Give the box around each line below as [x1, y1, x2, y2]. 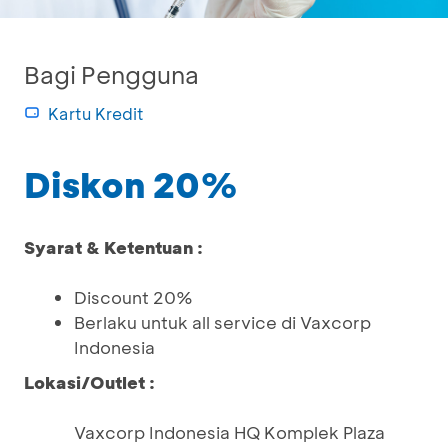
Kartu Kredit [48, 103, 144, 124]
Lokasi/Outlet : [24, 371, 155, 393]
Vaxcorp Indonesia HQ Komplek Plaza [74, 421, 385, 443]
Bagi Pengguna [24, 59, 199, 90]
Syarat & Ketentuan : [24, 236, 203, 258]
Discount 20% [74, 286, 193, 308]
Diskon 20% [24, 161, 238, 207]
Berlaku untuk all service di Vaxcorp [74, 311, 371, 333]
